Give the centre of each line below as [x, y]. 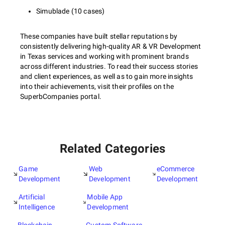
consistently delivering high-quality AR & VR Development [111, 46]
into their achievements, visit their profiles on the [97, 86]
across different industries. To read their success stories [109, 66]
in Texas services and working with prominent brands [104, 56]
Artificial [32, 197]
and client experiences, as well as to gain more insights [107, 76]
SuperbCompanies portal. [61, 96]
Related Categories [113, 149]
